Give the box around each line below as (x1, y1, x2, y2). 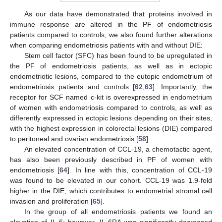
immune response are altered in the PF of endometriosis (10, 20, 212, 29)
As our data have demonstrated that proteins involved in (24, 10, 212, 18)
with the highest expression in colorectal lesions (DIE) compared (10, 124, 212, 133)
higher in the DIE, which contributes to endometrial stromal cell (10, 187, 212, 195)
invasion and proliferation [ (10, 197, 93, 206)
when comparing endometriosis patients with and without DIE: (10, 41, 203, 50)
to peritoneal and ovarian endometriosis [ (10, 135, 138, 143)
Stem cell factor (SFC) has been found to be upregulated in (24, 52, 212, 60)
